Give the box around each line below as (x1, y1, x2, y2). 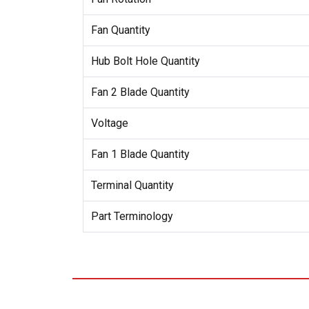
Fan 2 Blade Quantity (90, 85, 190, 99)
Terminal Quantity (90, 178, 174, 192)
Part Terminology (90, 209, 173, 223)
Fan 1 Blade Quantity (90, 147, 190, 161)
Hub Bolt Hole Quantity (90, 54, 200, 68)
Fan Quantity (90, 23, 150, 37)
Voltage (90, 116, 128, 130)
